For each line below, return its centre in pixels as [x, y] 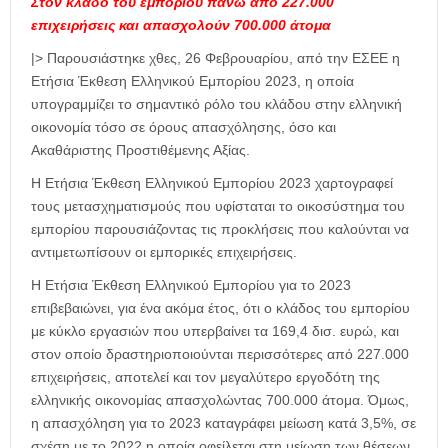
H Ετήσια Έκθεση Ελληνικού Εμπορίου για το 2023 [191, 285]
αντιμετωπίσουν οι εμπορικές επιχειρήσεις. [164, 252]
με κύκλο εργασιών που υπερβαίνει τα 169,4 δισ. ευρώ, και [215, 331]
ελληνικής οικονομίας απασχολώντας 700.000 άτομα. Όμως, [220, 400]
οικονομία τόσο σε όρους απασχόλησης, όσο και [183, 127]
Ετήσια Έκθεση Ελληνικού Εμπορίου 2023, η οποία [192, 81]
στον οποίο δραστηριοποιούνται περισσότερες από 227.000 [220, 354]
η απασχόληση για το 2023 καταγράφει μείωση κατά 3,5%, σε [223, 423]
